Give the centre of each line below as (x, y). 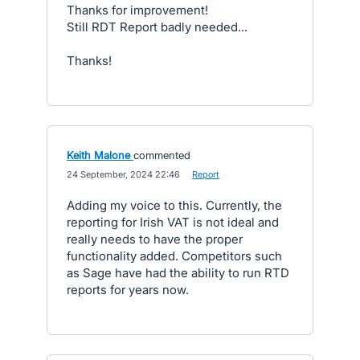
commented (162, 155)
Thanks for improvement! (137, 10)
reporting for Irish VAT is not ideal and (173, 222)
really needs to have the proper (155, 239)
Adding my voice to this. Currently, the (174, 205)
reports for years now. (128, 290)
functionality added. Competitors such (174, 256)
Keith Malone (98, 155)
